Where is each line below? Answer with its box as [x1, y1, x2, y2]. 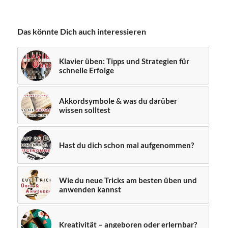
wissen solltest [59, 105, 110, 115]
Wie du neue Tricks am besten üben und [59, 176, 197, 185]
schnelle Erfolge [59, 66, 114, 75]
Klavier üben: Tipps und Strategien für [59, 56, 189, 66]
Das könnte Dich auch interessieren [17, 26, 146, 37]
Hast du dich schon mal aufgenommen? [59, 140, 194, 150]
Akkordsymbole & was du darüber [59, 96, 177, 106]
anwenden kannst [59, 185, 121, 194]
